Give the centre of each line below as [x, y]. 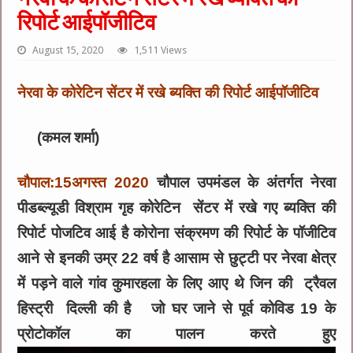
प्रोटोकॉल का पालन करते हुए [176, 333]
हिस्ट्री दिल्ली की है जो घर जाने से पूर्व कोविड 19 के [176, 308]
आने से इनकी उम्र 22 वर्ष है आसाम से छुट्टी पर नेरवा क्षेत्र [176, 258]
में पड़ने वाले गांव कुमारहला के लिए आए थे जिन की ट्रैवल [176, 283]
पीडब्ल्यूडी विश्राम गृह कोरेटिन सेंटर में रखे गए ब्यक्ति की [176, 207]
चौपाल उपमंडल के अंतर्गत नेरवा [242, 182]
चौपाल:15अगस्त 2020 [84, 182]
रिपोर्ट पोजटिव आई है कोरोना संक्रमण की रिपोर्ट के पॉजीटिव [176, 232]
